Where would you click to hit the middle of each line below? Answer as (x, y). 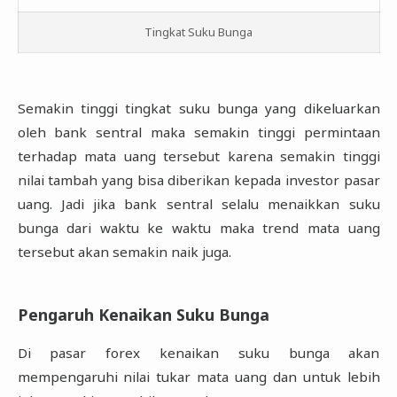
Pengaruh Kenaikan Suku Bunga (143, 315)
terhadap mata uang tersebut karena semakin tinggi (198, 156)
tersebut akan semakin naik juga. (124, 252)
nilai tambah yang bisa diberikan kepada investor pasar (198, 180)
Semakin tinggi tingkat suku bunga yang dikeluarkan (198, 109)
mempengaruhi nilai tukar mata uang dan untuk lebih (198, 377)
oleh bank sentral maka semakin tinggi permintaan (198, 132)
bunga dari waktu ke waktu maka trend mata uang (198, 228)
